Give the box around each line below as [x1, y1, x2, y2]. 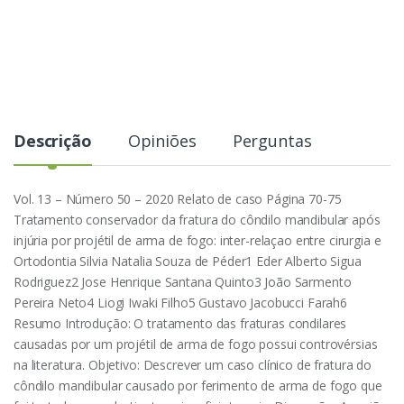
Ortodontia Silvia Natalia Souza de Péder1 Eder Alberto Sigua [14, 252, 362, 270]
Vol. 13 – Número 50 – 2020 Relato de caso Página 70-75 [14, 189, 342, 207]
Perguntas [232, 129, 312, 151]
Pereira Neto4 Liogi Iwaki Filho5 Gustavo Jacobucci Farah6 [14, 293, 348, 311]
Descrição [14, 129, 92, 151]
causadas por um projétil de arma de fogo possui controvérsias [14, 335, 378, 353]
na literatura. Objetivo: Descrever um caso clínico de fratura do [14, 355, 372, 373]
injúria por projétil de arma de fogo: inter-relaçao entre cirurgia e [14, 231, 381, 249]
